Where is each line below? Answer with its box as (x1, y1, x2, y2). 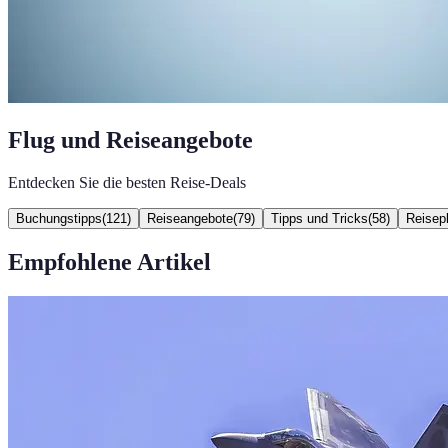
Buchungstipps (16, 210, 102, 226)
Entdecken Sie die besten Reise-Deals (8, 173, 246, 191)
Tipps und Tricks (271, 210, 368, 226)
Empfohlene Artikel (8, 248, 211, 275)
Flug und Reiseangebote (8, 126, 253, 153)
